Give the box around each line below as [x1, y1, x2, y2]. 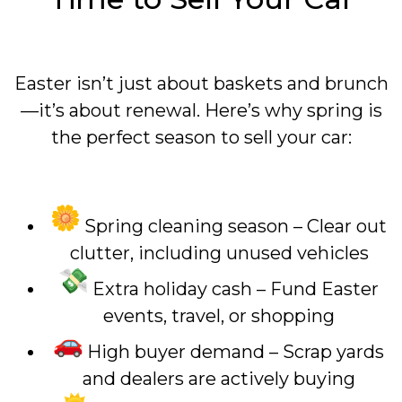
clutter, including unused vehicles [69, 242, 369, 265]
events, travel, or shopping [103, 305, 335, 328]
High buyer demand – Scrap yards [83, 341, 384, 363]
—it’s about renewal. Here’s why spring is [20, 100, 382, 122]
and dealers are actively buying [83, 368, 355, 390]
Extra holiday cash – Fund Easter [88, 278, 379, 301]
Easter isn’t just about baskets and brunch [13, 73, 389, 95]
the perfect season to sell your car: [50, 127, 352, 149]
